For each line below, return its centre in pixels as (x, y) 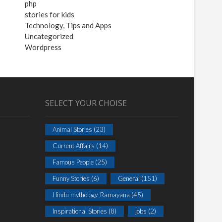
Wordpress (43, 47)
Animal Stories (72, 129)
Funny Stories (71, 178)
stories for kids (50, 14)
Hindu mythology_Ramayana (91, 195)
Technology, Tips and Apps (68, 25)
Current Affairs (74, 146)
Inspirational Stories (80, 211)
